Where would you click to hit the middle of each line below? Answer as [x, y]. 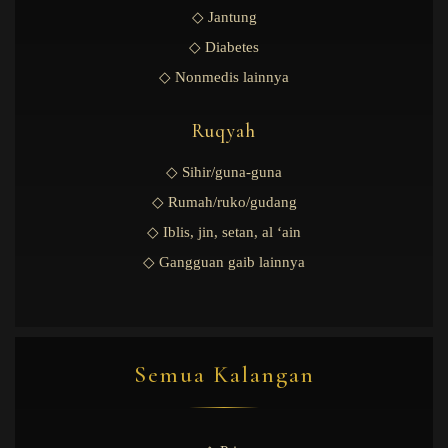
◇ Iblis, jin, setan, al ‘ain [224, 231]
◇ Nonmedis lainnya [224, 76]
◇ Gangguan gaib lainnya [224, 261]
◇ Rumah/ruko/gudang [224, 201]
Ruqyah [224, 130]
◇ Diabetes [224, 46]
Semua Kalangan [224, 374]
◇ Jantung [224, 16]
